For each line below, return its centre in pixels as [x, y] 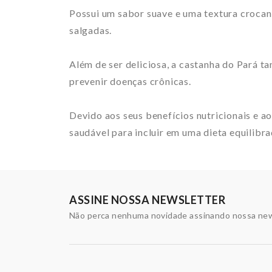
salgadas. [91, 30]
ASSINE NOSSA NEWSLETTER [148, 200]
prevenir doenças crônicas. [130, 81]
